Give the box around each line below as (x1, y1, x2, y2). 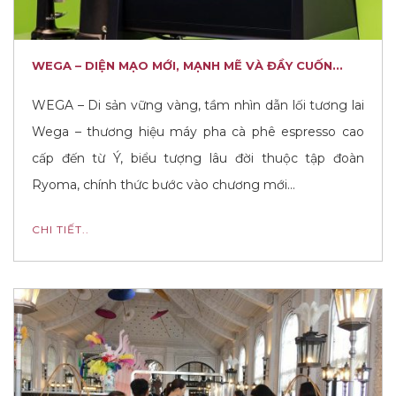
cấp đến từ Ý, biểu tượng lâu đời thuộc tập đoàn (32, 150, 364, 166)
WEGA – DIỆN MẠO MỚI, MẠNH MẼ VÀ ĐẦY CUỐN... (32, 58, 343, 72)
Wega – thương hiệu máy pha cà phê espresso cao (32, 124, 364, 140)
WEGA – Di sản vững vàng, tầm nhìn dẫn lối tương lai (32, 97, 364, 113)
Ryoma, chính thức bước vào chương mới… (32, 177, 295, 193)
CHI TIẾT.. (32, 223, 89, 236)
